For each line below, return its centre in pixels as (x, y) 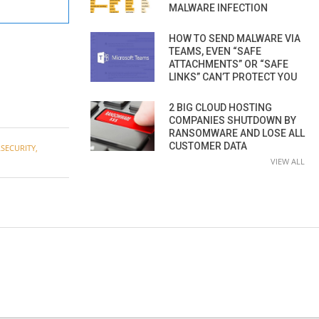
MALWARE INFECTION (218, 7)
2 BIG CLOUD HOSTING (220, 107)
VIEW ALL (288, 161)
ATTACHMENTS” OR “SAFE (229, 64)
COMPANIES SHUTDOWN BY (232, 120)
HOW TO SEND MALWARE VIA (235, 38)
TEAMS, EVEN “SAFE (215, 51)
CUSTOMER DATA (208, 146)
